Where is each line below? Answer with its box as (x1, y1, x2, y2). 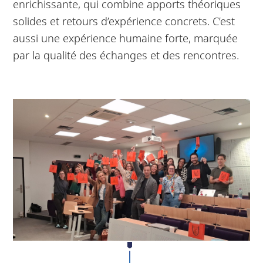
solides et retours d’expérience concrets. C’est (13, 13, 235, 28)
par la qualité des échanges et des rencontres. (13, 47, 242, 62)
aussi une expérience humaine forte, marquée (13, 30, 238, 45)
